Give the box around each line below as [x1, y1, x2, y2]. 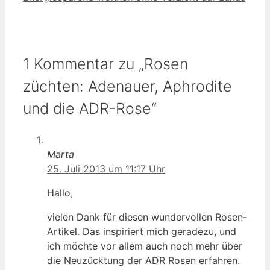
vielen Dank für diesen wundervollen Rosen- [47, 210, 247, 223]
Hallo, [47, 186, 73, 199]
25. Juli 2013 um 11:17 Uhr [47, 162, 165, 175]
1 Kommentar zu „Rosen [23, 54, 188, 73]
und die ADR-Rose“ [23, 99, 157, 118]
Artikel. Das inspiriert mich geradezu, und [47, 225, 236, 237]
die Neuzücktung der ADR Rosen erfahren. [47, 254, 240, 266]
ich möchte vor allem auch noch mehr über [47, 239, 242, 252]
